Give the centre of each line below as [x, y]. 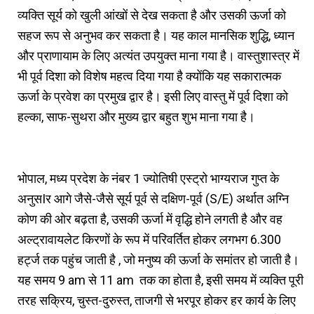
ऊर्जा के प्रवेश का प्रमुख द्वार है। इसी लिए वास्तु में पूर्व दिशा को [153, 96]
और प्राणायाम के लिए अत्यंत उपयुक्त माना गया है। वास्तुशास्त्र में [158, 55]
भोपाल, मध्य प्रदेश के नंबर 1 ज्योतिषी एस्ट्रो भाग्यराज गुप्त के [148, 178]
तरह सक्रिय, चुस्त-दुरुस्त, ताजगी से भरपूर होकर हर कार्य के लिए [157, 300]
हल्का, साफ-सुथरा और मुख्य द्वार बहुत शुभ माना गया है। [136, 116]
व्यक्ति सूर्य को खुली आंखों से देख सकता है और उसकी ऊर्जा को [152, 15]
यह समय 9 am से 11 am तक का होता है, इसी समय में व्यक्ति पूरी [161, 280]
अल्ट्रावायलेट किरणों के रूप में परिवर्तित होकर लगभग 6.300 [149, 239]
